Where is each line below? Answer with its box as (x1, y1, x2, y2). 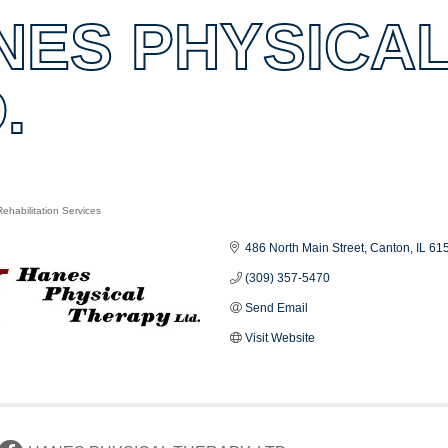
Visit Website (245, 330, 316, 345)
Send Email (245, 300, 309, 315)
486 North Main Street (245, 240, 365, 255)
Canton (370, 240, 411, 255)
